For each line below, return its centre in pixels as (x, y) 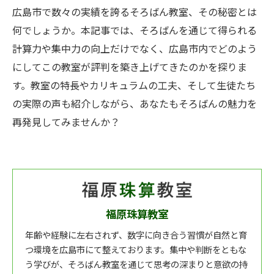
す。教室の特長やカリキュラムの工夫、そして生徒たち (134, 86)
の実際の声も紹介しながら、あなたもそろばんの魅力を (135, 104)
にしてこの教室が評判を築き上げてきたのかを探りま (130, 68)
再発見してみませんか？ (66, 123)
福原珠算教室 (137, 215)
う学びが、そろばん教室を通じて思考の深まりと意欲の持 (136, 265)
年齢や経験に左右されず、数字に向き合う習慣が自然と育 (136, 236)
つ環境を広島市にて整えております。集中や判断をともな (136, 251)
